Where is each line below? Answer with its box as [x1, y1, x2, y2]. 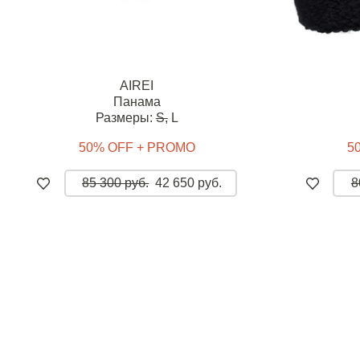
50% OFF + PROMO [78, 141, 195, 154]
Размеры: [95, 111, 156, 125]
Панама [112, 95, 161, 108]
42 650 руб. [155, 176, 223, 190]
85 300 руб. [82, 176, 149, 190]
